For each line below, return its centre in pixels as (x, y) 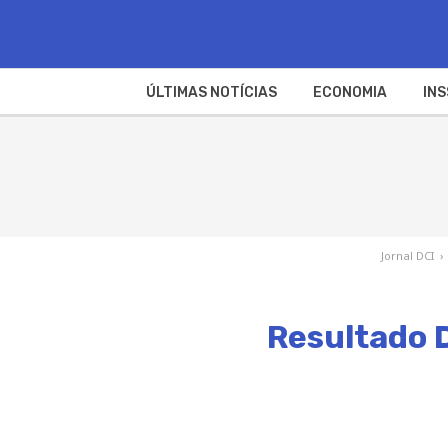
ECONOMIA (349, 92)
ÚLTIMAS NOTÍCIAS (211, 92)
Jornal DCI (407, 255)
